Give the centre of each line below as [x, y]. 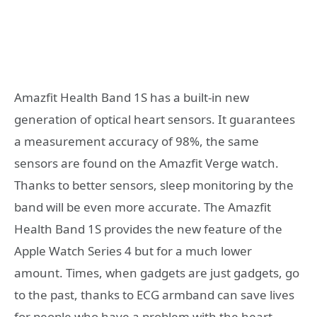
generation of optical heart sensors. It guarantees [155, 120]
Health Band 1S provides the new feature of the [148, 229]
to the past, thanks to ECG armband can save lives [154, 295]
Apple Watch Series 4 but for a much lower [133, 251]
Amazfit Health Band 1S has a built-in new [132, 98]
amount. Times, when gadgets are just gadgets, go [157, 273]
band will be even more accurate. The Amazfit [143, 207]
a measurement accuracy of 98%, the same [137, 142]
